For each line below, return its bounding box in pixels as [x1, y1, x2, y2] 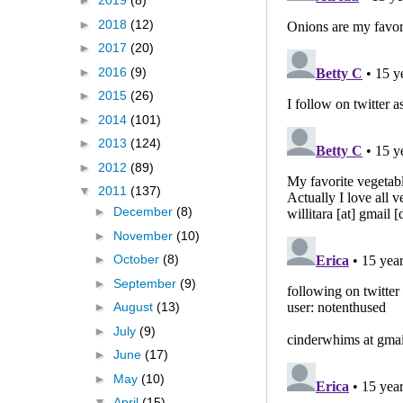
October [112, 252, 163, 267]
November [112, 228, 176, 243]
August [112, 300, 157, 315]
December [112, 204, 176, 219]
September [112, 275, 180, 291]
